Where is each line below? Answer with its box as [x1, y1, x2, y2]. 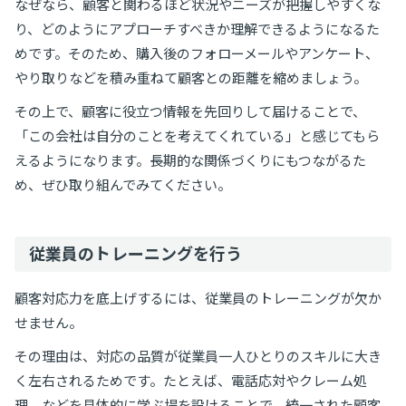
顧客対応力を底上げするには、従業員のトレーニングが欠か [14, 289, 382, 306]
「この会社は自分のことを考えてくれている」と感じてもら [14, 127, 380, 144]
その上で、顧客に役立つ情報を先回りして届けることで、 [14, 102, 366, 120]
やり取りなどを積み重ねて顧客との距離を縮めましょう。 [14, 69, 367, 86]
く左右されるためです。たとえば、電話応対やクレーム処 [14, 372, 367, 389]
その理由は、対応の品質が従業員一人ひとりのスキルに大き [14, 347, 382, 364]
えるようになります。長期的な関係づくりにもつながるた [14, 151, 366, 169]
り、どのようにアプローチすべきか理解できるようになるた [14, 20, 380, 37]
